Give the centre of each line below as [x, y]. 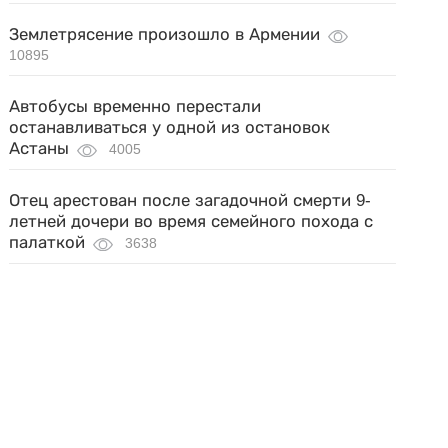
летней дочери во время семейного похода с [191, 221]
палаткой [47, 242]
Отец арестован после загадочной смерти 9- [190, 200]
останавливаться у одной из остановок [170, 127]
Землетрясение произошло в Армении [165, 34]
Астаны [39, 148]
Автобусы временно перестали [135, 106]
